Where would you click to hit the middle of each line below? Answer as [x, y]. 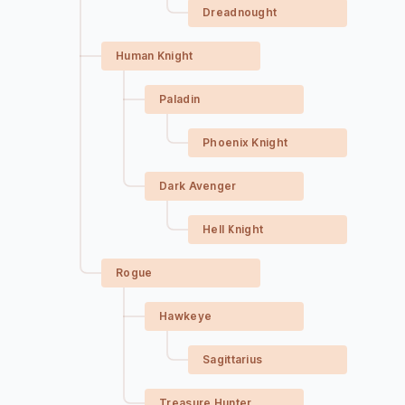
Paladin [180, 99]
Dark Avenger [198, 186]
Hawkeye [186, 316]
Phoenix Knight [245, 142]
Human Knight [155, 56]
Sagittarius [233, 359]
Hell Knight [233, 229]
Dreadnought [240, 12]
